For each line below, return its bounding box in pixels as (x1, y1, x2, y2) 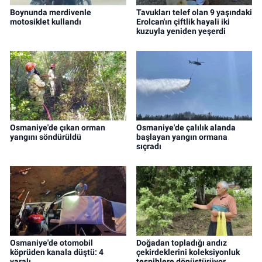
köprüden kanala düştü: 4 (10, 247, 104, 257)
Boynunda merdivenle (10, 8, 91, 18)
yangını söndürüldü (10, 132, 81, 142)
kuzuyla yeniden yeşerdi (136, 26, 226, 36)
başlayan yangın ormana (136, 132, 227, 142)
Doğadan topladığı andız (136, 238, 227, 248)
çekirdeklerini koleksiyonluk (136, 247, 240, 257)
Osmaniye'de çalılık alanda (136, 123, 236, 133)
